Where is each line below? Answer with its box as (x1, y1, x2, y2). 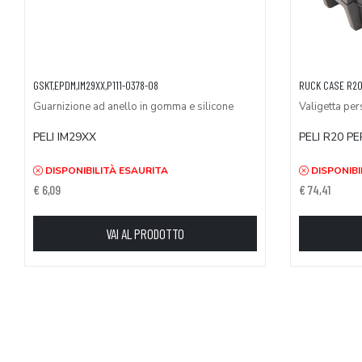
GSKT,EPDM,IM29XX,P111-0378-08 (33, 78, 158, 92)
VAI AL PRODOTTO (105, 225, 184, 242)
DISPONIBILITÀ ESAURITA (43, 164, 168, 178)
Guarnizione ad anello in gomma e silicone (33, 99, 234, 114)
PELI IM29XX (33, 129, 96, 145)
